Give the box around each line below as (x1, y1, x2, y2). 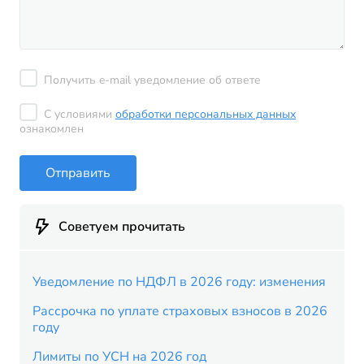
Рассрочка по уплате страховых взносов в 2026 (32, 302, 327, 320)
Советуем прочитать (58, 218, 185, 236)
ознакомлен (19, 121, 84, 136)
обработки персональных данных (115, 106, 296, 122)
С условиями (44, 106, 115, 122)
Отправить (45, 163, 110, 182)
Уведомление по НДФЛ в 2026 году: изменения (32, 273, 326, 291)
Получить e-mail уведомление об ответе (44, 72, 261, 88)
